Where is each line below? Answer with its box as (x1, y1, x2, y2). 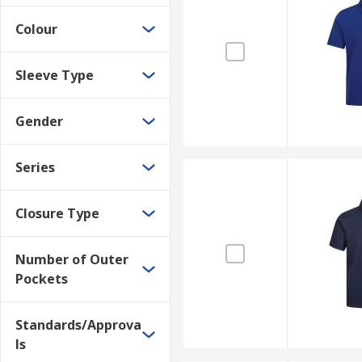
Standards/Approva (15, 316, 141, 334)
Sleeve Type (15, 66, 94, 84)
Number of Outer (15, 250, 128, 268)
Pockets (15, 270, 68, 288)
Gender (15, 112, 63, 130)
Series (15, 158, 55, 176)
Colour (15, 20, 57, 38)
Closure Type (15, 204, 99, 222)
